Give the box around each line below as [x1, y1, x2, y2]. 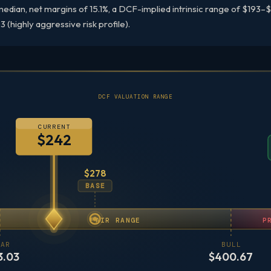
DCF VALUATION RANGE [98, 93, 173, 100]
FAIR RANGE [90, 215, 140, 224]
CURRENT [38, 123, 70, 131]
